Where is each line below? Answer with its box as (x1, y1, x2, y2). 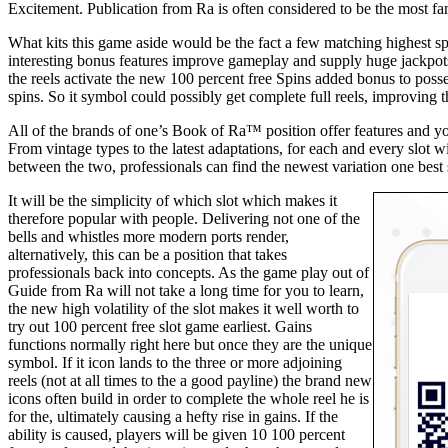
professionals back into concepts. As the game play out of (8, 264, 369, 282)
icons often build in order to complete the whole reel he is (8, 390, 369, 408)
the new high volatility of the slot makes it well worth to (8, 300, 359, 318)
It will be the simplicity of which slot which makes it (8, 192, 337, 210)
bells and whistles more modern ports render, (8, 228, 289, 246)
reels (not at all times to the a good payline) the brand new (8, 372, 372, 390)
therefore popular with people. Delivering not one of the (8, 210, 360, 228)
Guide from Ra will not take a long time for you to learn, (8, 282, 364, 300)
